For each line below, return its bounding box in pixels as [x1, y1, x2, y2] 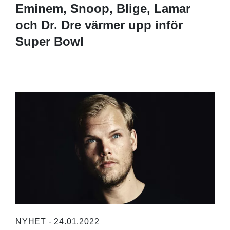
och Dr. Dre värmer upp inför [15, 18, 183, 32]
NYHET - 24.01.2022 [15, 217, 100, 226]
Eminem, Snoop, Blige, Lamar [15, 2, 190, 16]
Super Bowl [15, 34, 84, 49]
